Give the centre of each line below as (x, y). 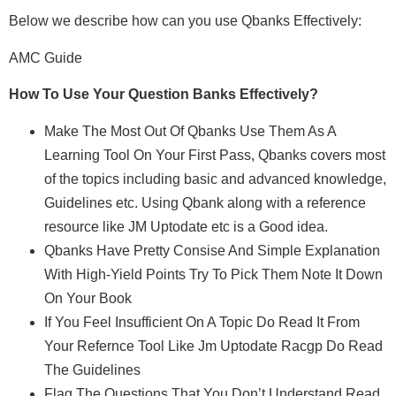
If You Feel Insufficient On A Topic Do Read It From (202, 322)
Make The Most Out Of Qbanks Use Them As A (190, 131)
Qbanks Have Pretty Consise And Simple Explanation (212, 250)
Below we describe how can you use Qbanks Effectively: (185, 21)
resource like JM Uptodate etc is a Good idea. (186, 226)
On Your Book (88, 298)
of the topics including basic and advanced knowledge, (215, 179)
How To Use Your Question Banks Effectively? (164, 95)
